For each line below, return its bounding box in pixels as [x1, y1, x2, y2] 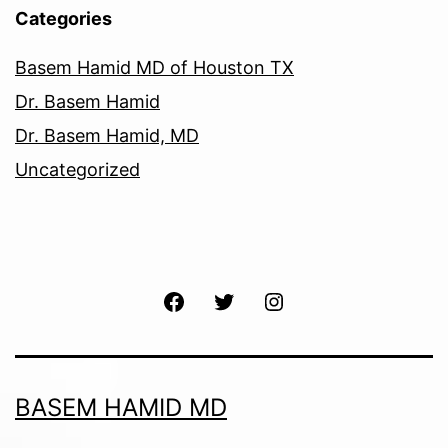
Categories [15, 7, 112, 29]
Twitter [235, 289, 288, 310]
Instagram [285, 289, 361, 310]
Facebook [184, 289, 260, 310]
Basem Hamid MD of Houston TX [15, 56, 294, 78]
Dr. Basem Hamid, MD [15, 124, 199, 146]
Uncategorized [15, 158, 140, 180]
